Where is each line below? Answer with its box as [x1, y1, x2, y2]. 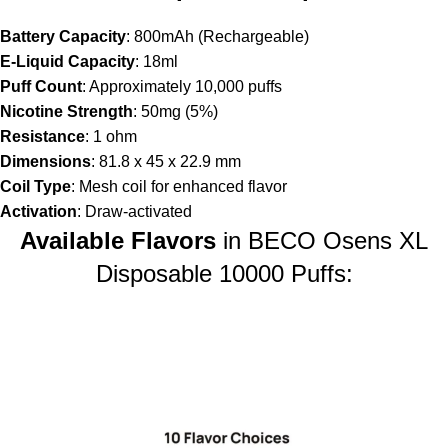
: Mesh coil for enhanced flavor [71, 177, 287, 195]
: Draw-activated [77, 202, 192, 220]
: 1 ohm [85, 127, 137, 145]
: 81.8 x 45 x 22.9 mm [91, 152, 241, 170]
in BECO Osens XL [216, 226, 428, 254]
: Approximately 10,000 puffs [82, 77, 282, 95]
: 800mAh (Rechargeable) [126, 27, 309, 45]
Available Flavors [20, 226, 216, 254]
